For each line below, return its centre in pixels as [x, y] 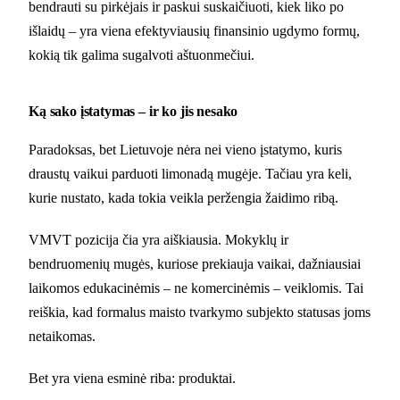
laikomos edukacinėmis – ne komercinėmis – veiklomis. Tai [196, 287]
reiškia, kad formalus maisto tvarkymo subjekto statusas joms [200, 312]
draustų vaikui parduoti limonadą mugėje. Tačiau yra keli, [190, 173]
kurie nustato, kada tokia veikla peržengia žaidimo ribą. [183, 197]
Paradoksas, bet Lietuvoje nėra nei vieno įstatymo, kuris [185, 149]
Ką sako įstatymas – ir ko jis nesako [133, 111]
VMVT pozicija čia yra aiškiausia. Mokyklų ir [158, 239]
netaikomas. [62, 336]
